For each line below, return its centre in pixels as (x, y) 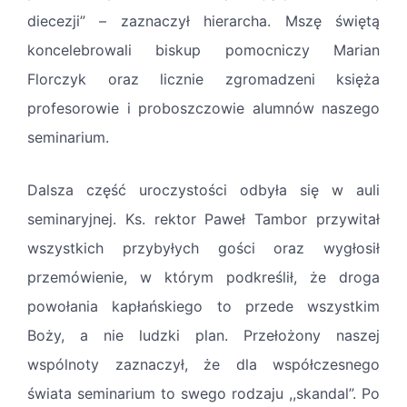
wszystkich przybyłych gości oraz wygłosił (203, 248)
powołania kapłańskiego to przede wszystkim (203, 307)
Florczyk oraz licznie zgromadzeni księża (203, 79)
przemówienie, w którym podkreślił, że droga (203, 278)
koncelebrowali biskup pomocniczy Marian (203, 50)
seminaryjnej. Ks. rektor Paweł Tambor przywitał (203, 219)
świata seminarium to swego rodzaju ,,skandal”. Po (203, 394)
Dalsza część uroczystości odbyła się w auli (203, 190)
